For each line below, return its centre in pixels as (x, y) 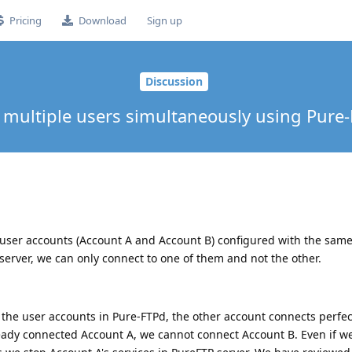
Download (102, 20)
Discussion (174, 82)
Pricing (25, 20)
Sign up (164, 20)
